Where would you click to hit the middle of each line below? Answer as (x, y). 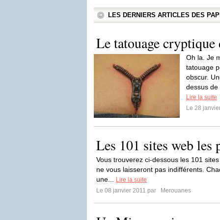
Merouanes (175, 191)
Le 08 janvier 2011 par (128, 191)
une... (106, 179)
